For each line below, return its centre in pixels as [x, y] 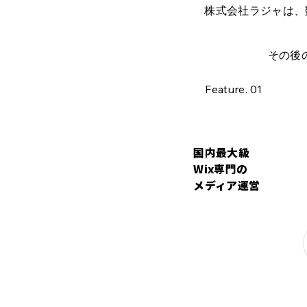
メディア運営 [227, 186]
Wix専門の [221, 169]
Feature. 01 [234, 89]
